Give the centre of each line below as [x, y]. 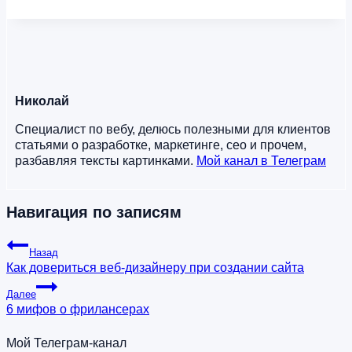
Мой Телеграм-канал [66, 343]
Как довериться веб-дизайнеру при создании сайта [155, 267]
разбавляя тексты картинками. [106, 161]
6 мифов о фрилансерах [78, 309]
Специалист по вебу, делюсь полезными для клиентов [173, 130]
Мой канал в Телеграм [261, 161]
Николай [42, 101]
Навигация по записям [94, 212]
